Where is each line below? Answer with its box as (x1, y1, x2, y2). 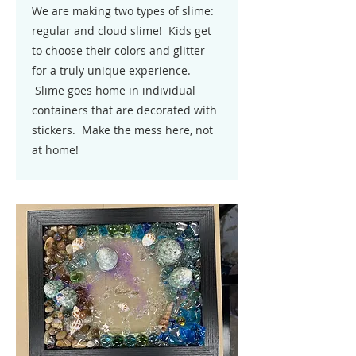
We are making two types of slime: (32, 3, 214, 18)
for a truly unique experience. (32, 63, 191, 78)
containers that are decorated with (32, 103, 217, 118)
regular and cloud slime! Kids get (32, 23, 211, 38)
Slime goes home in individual (32, 83, 195, 98)
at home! (32, 142, 79, 157)
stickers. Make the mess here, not (32, 122, 213, 137)
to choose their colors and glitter (32, 43, 205, 58)
